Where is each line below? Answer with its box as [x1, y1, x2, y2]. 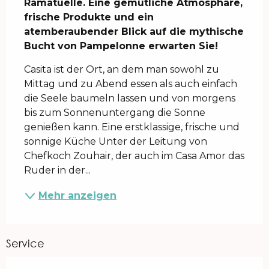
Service [6, 236, 44, 250]
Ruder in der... [24, 164, 91, 176]
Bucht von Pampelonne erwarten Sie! [24, 40, 218, 52]
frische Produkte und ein [24, 11, 154, 23]
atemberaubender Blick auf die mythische [24, 25, 244, 37]
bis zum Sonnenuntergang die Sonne [24, 106, 205, 118]
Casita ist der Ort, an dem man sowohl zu [24, 63, 219, 75]
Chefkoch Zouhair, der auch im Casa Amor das [24, 150, 244, 162]
